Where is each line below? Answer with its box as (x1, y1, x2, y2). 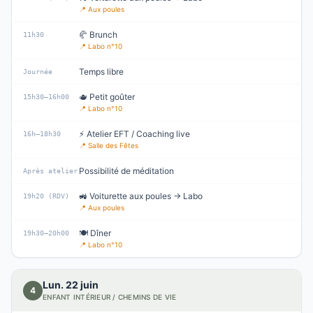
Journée (23, 68, 52, 75)
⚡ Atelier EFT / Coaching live (79, 129, 190, 139)
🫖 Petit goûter (79, 92, 135, 102)
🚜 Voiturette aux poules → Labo (79, 191, 203, 201)
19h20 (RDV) (23, 192, 69, 200)
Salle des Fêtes (88, 141, 138, 150)
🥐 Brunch (79, 29, 117, 40)
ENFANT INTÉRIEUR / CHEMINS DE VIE (43, 293, 177, 301)
